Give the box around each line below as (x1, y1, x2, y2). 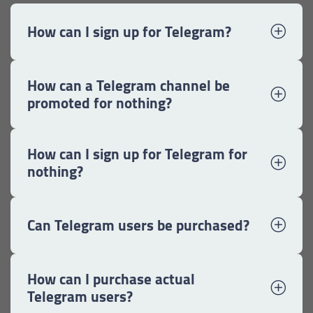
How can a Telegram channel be (27, 72, 230, 100)
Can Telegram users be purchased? (27, 212, 249, 240)
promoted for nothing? (27, 89, 172, 117)
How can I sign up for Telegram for (27, 140, 247, 168)
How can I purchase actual (27, 265, 195, 293)
